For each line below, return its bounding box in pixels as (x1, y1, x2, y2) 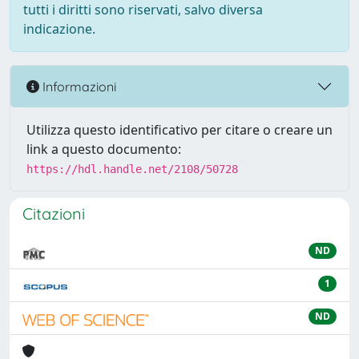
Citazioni (22, 204, 85, 224)
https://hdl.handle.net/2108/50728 (26, 163, 238, 175)
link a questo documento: (26, 140, 181, 158)
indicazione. (23, 20, 95, 38)
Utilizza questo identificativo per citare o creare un (26, 121, 333, 139)
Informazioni (39, 78, 116, 95)
